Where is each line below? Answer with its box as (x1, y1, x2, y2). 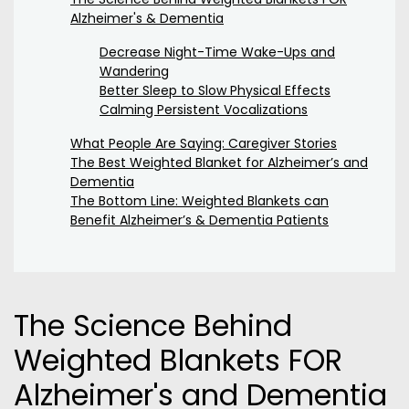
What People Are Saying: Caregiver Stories (70, 134, 337, 153)
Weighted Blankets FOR (14, 340, 342, 382)
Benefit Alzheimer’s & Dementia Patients (70, 211, 329, 230)
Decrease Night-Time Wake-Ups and (100, 43, 335, 62)
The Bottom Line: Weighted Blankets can (70, 192, 329, 211)
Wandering (100, 62, 169, 81)
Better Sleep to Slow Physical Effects (100, 81, 330, 100)
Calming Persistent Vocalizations (100, 100, 308, 120)
